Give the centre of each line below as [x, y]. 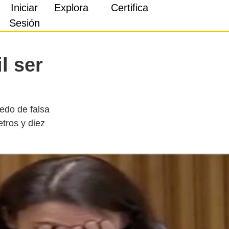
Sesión [24, 23]
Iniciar [25, 8]
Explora [72, 8]
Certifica [129, 8]
